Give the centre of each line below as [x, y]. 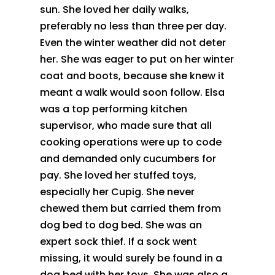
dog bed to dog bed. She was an [121, 225]
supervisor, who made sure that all [126, 125]
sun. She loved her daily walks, [114, 9]
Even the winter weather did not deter [133, 42]
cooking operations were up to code [130, 142]
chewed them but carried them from [130, 208]
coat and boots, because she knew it [132, 76]
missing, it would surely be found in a [131, 258]
